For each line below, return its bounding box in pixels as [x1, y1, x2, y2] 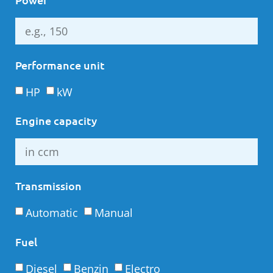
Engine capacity [15, 113, 97, 128]
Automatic [26, 205, 78, 221]
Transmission [15, 179, 82, 193]
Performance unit [15, 57, 105, 72]
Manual [94, 205, 133, 221]
